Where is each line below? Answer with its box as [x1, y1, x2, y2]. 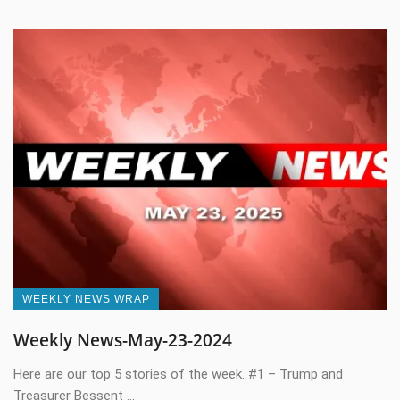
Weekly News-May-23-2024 [13, 328, 232, 352]
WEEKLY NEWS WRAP [22, 292, 150, 305]
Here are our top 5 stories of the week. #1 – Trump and [13, 365, 343, 382]
